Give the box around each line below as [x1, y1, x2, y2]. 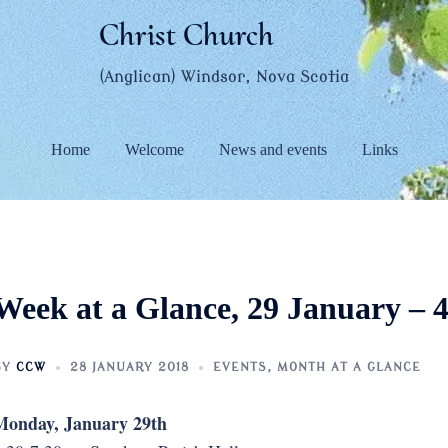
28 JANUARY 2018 [69, 360, 189, 374]
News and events [218, 140, 327, 158]
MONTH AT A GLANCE [276, 360, 421, 374]
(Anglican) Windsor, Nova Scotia [99, 68, 349, 86]
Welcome [124, 140, 184, 158]
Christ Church [99, 15, 274, 54]
